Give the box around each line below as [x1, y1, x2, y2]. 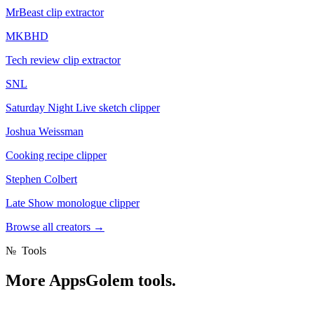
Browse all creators [6, 221, 93, 233]
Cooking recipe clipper [6, 149, 107, 162]
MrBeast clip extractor [6, 6, 104, 19]
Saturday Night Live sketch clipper [6, 102, 160, 114]
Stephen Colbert [6, 173, 77, 186]
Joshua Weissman [6, 125, 83, 138]
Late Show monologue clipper [6, 197, 139, 210]
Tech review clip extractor [6, 54, 121, 67]
